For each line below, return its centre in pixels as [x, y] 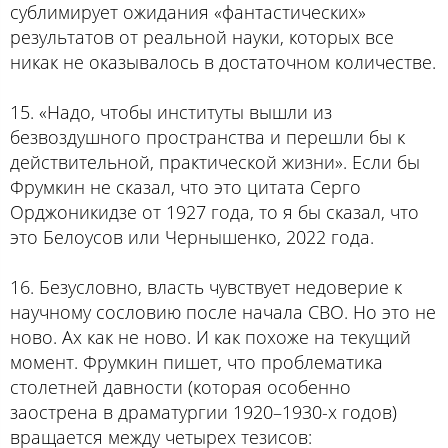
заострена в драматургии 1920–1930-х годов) [203, 411]
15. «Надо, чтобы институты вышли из [171, 111]
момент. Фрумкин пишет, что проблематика [196, 361]
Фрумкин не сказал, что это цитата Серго [185, 186]
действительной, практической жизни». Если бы [215, 161]
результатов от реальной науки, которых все [202, 36]
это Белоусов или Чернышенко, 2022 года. [192, 236]
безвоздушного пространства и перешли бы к [207, 136]
